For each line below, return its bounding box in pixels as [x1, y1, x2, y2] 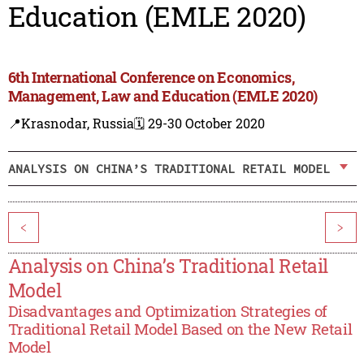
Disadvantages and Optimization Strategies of [7, 301, 327, 322]
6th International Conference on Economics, [7, 67, 295, 88]
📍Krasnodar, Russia [7, 115, 134, 132]
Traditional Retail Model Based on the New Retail [7, 318, 353, 340]
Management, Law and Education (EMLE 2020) [7, 86, 318, 106]
